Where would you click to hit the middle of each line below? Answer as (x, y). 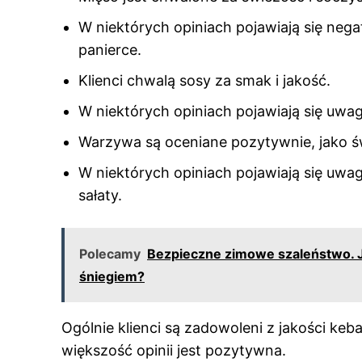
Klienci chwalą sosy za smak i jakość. (204, 80)
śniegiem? (112, 276)
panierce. (110, 50)
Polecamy (110, 254)
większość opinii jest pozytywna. (174, 350)
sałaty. (100, 195)
